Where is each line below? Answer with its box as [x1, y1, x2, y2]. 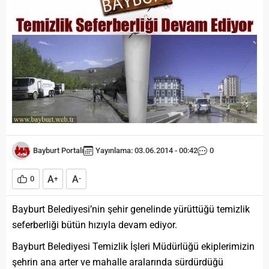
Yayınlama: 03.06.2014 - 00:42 [95, 146, 198, 156]
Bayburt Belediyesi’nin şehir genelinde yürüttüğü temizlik [12, 204, 250, 216]
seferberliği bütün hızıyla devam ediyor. [12, 219, 177, 231]
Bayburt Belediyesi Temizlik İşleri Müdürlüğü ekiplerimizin [12, 241, 255, 253]
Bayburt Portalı [33, 146, 83, 156]
